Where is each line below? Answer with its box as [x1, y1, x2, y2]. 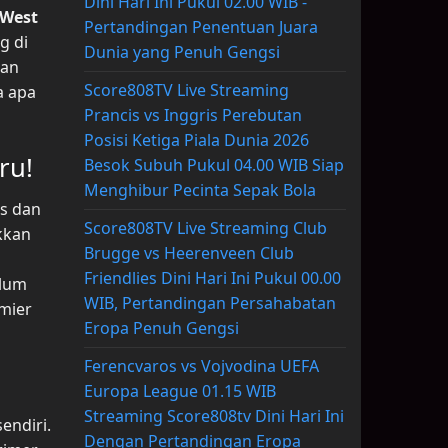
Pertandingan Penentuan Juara [83, 16, 318, 39]
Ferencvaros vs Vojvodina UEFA [83, 355, 319, 378]
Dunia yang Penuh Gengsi [83, 41, 280, 64]
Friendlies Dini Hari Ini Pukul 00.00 [83, 267, 341, 290]
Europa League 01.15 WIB [83, 380, 276, 403]
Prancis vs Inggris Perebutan [83, 104, 302, 127]
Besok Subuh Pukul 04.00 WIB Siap [83, 154, 344, 177]
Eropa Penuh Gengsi [83, 317, 239, 340]
